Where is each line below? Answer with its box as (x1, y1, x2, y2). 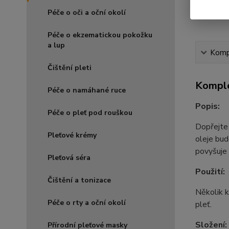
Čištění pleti (48, 63, 91, 73)
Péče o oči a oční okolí (48, 8, 126, 18)
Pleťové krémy (48, 130, 97, 141)
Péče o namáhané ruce (48, 85, 126, 96)
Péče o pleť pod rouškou (48, 108, 132, 118)
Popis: (195, 101, 220, 112)
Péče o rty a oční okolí (48, 198, 126, 208)
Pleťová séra (48, 153, 90, 163)
